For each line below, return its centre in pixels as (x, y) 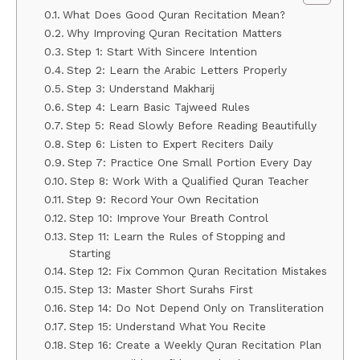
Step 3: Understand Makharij (140, 88)
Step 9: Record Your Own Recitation (162, 199)
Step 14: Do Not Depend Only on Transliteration (196, 307)
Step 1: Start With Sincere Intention (162, 51)
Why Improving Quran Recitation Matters (174, 33)
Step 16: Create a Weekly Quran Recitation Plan (195, 344)
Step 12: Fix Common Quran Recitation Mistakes (198, 270)
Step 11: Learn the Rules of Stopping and (177, 236)
